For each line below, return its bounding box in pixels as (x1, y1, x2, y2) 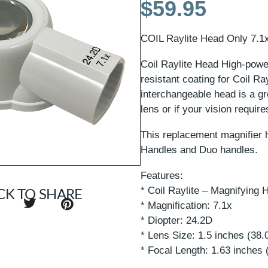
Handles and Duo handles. (141, 144, 258, 156)
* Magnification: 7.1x (141, 199, 233, 211)
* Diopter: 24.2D (141, 214, 213, 226)
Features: (141, 169, 184, 181)
